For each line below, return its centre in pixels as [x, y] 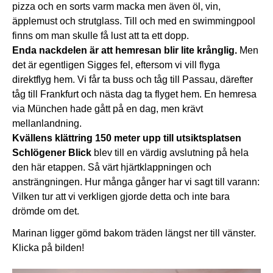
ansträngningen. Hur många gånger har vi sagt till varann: [136, 182]
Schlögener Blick [52, 153]
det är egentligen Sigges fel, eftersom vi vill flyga [116, 65]
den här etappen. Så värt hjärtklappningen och [112, 168]
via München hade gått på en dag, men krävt [108, 109]
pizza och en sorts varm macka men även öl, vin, [116, 7]
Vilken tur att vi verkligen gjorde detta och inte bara [121, 197]
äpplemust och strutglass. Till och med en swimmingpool [134, 21]
